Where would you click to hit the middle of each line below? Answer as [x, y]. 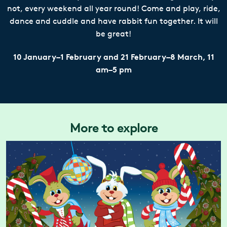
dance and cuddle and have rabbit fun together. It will [113, 21]
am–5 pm [113, 70]
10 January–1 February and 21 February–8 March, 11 [113, 57]
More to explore [113, 127]
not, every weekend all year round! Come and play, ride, [113, 8]
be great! [113, 34]
